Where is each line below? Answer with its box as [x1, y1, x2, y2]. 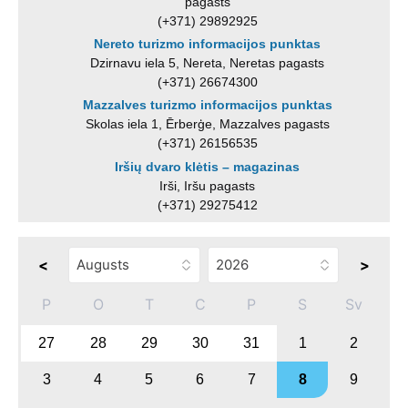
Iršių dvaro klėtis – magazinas [115, 158, 301, 174]
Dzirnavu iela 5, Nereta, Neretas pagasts [90, 56, 325, 71]
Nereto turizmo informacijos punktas [94, 36, 321, 52]
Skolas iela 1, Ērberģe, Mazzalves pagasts [85, 117, 330, 132]
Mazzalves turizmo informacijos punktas [82, 97, 332, 113]
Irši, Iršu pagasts [159, 178, 256, 193]
